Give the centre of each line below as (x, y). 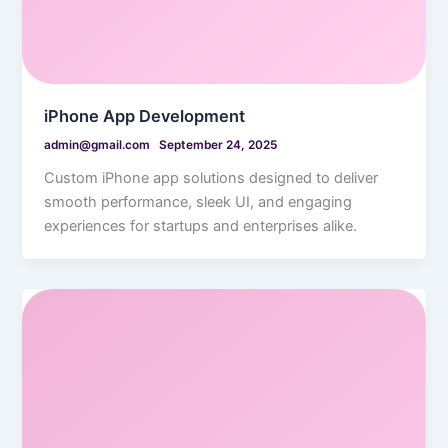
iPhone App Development (145, 115)
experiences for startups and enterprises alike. (201, 225)
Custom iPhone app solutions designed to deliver (211, 177)
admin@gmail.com (99, 144)
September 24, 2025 (218, 144)
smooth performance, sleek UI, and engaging (198, 201)
